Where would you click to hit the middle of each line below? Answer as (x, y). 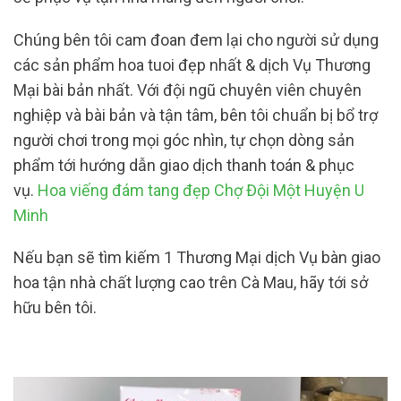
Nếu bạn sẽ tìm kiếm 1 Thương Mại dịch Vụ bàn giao (197, 258)
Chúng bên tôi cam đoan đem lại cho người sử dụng (196, 39)
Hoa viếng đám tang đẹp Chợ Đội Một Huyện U (201, 190)
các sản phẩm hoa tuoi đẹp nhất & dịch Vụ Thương (192, 64)
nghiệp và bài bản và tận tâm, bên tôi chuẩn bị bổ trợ (196, 115)
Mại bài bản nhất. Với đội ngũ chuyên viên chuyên (188, 90)
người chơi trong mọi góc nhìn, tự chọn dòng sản (184, 140)
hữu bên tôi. (57, 308)
